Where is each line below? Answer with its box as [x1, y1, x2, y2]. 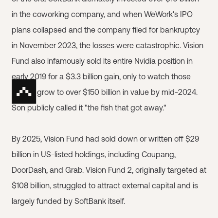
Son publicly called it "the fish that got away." [12, 103, 166, 112]
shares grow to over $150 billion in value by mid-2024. [12, 88, 198, 96]
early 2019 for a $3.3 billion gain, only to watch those [12, 72, 191, 81]
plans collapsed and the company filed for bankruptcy [12, 25, 200, 34]
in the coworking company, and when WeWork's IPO [12, 10, 193, 18]
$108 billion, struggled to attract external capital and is [12, 181, 198, 190]
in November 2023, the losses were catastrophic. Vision [12, 41, 203, 50]
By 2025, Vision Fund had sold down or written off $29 [12, 134, 199, 143]
